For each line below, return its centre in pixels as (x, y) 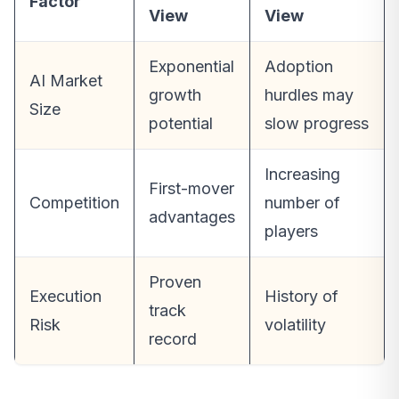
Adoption (299, 66)
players (291, 231)
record (173, 338)
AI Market (66, 80)
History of (301, 296)
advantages (192, 216)
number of (302, 202)
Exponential (191, 66)
